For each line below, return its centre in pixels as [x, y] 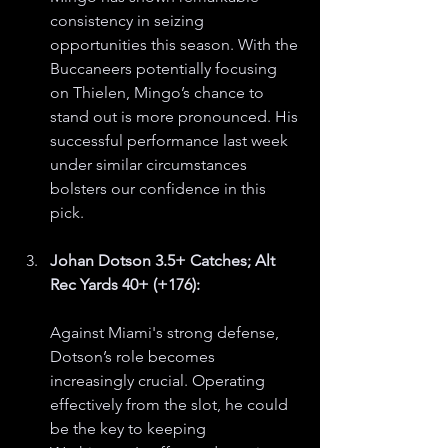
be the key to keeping [130, 428]
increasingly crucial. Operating [159, 380]
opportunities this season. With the [176, 44]
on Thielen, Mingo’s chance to [159, 92]
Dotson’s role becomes [134, 356]
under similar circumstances [150, 164]
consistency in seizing [129, 20]
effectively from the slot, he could [171, 404]
